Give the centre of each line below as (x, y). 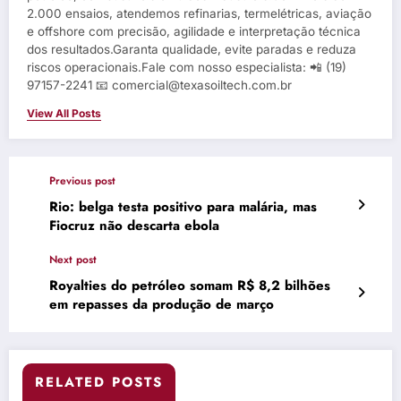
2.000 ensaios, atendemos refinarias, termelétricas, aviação (199, 13)
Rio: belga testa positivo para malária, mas (183, 206)
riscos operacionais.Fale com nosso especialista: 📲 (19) (187, 67)
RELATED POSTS (99, 382)
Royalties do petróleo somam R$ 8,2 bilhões (190, 285)
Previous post (82, 180)
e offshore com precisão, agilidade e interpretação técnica (194, 31)
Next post (73, 259)
